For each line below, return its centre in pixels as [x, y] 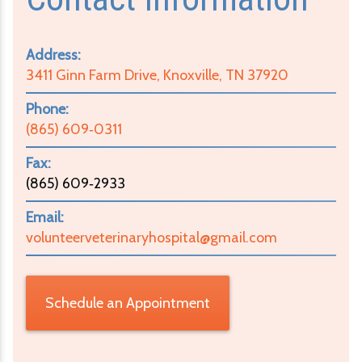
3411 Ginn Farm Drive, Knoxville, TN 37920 [157, 76]
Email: [45, 218]
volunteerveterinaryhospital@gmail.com [152, 238]
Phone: [47, 109]
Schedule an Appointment [128, 303]
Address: [53, 55]
